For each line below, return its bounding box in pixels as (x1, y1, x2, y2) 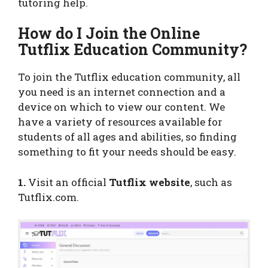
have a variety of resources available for (18, 115, 223, 129)
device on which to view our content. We (18, 100, 225, 114)
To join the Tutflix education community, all (18, 70, 240, 84)
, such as (190, 175, 232, 189)
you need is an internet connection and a (18, 85, 226, 99)
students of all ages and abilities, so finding (18, 130, 237, 144)
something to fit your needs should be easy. (18, 145, 236, 159)
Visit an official (26, 175, 109, 189)
